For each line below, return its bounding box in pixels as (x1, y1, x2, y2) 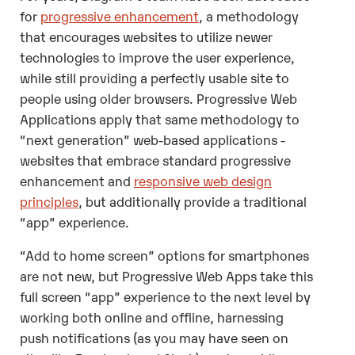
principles (19, 191, 78, 210)
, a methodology (198, 6, 299, 25)
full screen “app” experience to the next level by (19, 287, 311, 306)
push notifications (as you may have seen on (19, 328, 288, 347)
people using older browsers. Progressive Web (19, 88, 297, 107)
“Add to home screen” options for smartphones (19, 246, 309, 265)
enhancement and (19, 170, 134, 189)
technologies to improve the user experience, (19, 47, 295, 66)
